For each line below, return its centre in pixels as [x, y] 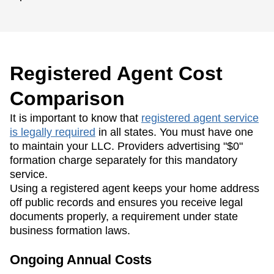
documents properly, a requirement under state [124, 216]
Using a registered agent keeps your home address [135, 188]
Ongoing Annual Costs [81, 259]
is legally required [53, 132]
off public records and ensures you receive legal [126, 202]
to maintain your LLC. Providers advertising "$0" [126, 146]
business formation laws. [70, 230]
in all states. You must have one [176, 132]
